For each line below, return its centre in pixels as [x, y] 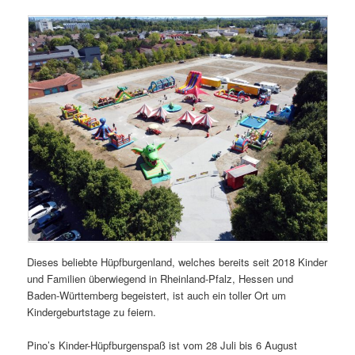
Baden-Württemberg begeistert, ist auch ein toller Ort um [157, 295]
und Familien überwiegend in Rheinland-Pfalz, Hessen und [160, 278]
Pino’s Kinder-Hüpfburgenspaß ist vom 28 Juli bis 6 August [162, 345]
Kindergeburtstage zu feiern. [92, 311]
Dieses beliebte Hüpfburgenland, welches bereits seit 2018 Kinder [177, 261]
